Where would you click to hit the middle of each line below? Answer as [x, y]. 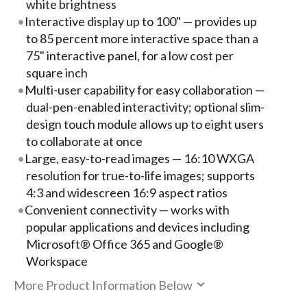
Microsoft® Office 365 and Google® [124, 244]
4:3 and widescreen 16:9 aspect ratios [126, 192]
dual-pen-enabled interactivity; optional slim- [145, 107]
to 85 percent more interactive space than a [142, 38]
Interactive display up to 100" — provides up [141, 21]
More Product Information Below [104, 285]
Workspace [57, 261]
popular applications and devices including [137, 226]
